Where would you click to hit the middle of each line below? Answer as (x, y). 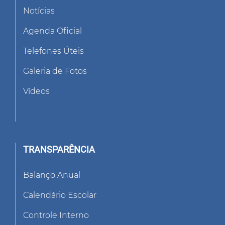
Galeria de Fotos (55, 71)
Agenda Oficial (52, 31)
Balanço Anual (52, 175)
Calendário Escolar (60, 195)
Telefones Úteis (53, 51)
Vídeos (36, 91)
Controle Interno (56, 215)
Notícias (39, 11)
